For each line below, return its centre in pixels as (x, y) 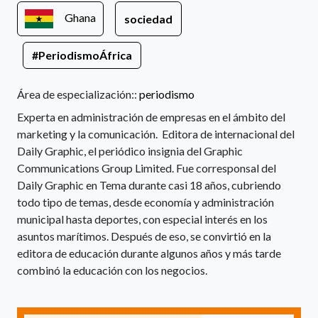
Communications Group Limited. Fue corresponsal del (147, 168)
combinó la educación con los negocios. (112, 270)
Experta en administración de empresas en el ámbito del (151, 117)
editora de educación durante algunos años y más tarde (149, 253)
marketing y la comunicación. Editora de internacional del (156, 134)
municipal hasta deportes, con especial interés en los (142, 219)
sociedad (148, 18)
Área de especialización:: (78, 94)
